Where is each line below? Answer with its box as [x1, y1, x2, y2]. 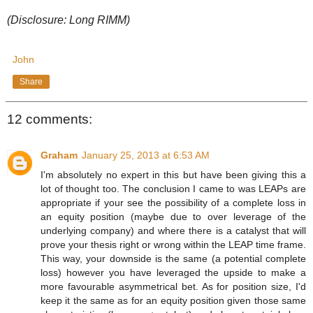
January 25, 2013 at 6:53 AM [82, 150, 210, 161]
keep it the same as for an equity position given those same [41, 295, 306, 307]
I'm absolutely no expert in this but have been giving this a [41, 169, 306, 181]
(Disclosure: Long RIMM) [7, 13, 130, 26]
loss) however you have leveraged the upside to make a [41, 267, 306, 279]
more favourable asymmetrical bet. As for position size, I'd [41, 281, 306, 293]
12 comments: [7, 111, 92, 126]
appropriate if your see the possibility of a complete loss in [41, 197, 306, 209]
